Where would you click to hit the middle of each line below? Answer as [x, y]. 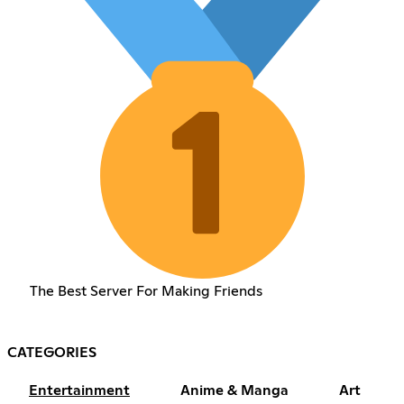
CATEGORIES [52, 353]
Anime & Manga [234, 391]
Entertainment [79, 391]
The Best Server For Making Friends [146, 292]
